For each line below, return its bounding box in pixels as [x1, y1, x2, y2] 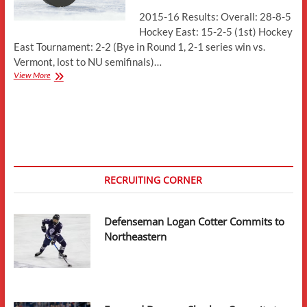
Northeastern [104, 229, 167, 243]
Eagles [49, 118, 72, 129]
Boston [49, 93, 73, 104]
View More [13, 69, 51, 80]
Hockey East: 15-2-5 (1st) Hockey [139, 25, 293, 38]
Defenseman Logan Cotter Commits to [104, 214, 285, 228]
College [49, 106, 75, 116]
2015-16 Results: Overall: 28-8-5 [139, 10, 292, 23]
